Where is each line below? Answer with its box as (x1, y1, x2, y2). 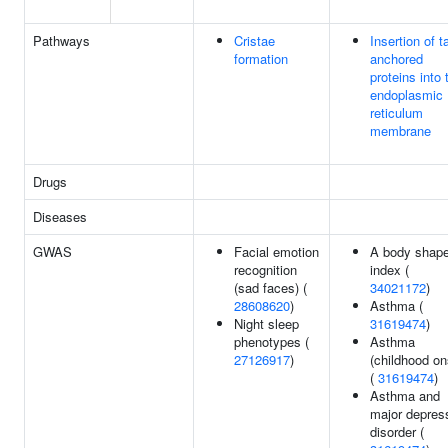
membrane (370, 121, 431, 140)
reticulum (370, 103, 423, 122)
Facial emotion (234, 242, 319, 261)
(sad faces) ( (234, 278, 307, 297)
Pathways (33, 31, 90, 50)
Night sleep (234, 314, 299, 333)
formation (234, 49, 288, 68)
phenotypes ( (234, 332, 309, 351)
